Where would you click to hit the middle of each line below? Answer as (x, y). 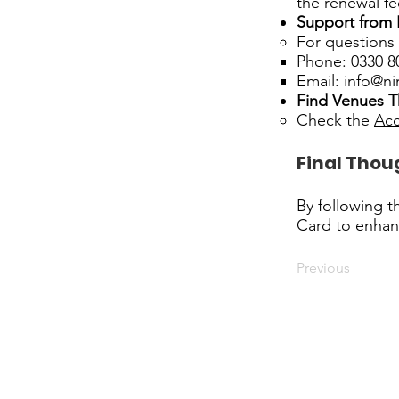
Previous (323, 268)
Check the (333, 120)
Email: (320, 81)
